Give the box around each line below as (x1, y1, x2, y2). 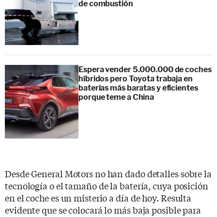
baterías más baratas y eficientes (78, 83, 198, 93)
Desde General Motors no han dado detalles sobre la (5, 167, 212, 180)
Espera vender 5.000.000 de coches (78, 64, 212, 74)
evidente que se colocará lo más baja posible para (5, 203, 201, 216)
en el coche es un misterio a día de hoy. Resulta (5, 191, 192, 204)
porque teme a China (78, 92, 155, 102)
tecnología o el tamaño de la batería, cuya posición (5, 179, 208, 192)
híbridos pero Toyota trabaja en (78, 74, 193, 83)
